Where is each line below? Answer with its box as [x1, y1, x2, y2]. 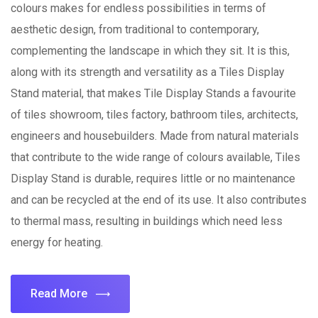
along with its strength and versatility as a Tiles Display [11, 65, 285, 79]
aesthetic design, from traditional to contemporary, [11, 23, 259, 36]
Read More [31, 287, 87, 300]
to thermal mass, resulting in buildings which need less [11, 214, 283, 228]
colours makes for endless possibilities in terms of [11, 1, 266, 15]
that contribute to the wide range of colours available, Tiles [11, 150, 300, 164]
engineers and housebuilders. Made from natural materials [11, 129, 299, 143]
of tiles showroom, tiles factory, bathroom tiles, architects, [11, 108, 298, 121]
